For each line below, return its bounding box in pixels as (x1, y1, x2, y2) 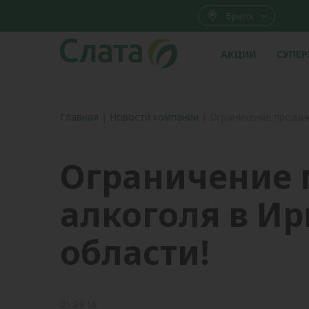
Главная (60, 110, 99, 123)
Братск (226, 10, 254, 22)
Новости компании (110, 110, 199, 123)
